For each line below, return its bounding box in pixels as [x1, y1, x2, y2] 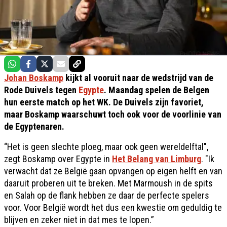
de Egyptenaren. [4, 121, 64, 132]
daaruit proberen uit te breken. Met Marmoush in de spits [4, 178, 213, 188]
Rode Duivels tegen [4, 85, 79, 95]
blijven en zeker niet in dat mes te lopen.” [4, 214, 154, 225]
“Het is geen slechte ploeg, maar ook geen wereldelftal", [4, 141, 208, 152]
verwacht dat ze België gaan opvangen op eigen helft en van [4, 166, 222, 176]
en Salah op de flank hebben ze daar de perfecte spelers [4, 190, 209, 201]
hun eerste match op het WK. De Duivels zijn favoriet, [4, 97, 204, 107]
